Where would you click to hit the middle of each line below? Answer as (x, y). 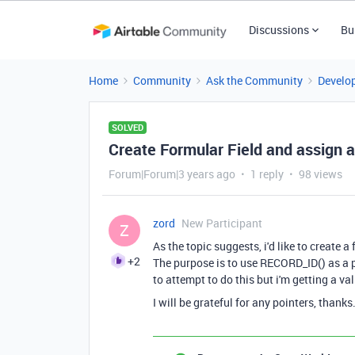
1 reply (267, 174)
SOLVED (128, 127)
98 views (321, 174)
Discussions (279, 30)
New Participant (222, 223)
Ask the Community (254, 80)
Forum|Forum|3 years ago (172, 174)
